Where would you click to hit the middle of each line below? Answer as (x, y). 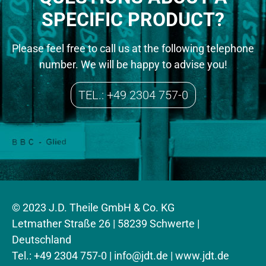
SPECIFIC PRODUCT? (133, 20)
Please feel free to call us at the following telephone (133, 49)
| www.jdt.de (199, 256)
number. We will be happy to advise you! (133, 65)
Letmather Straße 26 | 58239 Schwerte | (106, 224)
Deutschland (42, 240)
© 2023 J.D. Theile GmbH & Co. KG (93, 208)
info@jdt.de (141, 256)
